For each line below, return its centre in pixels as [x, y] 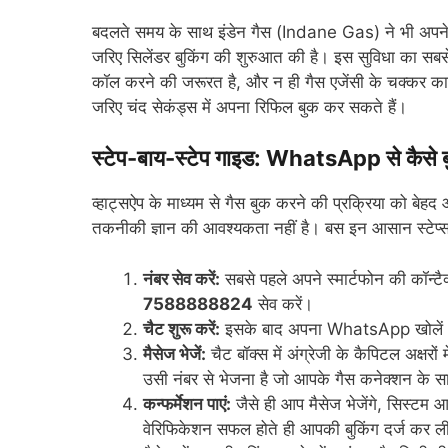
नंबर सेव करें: [181, 278]
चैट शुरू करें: [181, 328]
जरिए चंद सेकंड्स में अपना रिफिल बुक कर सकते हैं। [249, 106]
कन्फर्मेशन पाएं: [187, 403]
